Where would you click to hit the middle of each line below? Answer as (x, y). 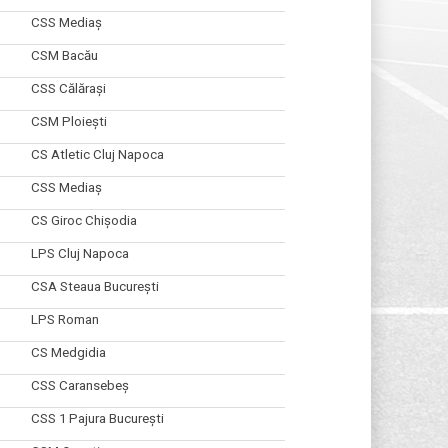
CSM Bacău (64, 55)
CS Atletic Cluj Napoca (97, 154)
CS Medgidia (68, 352)
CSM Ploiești (68, 121)
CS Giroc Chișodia (83, 220)
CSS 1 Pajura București (97, 418)
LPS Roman (64, 319)
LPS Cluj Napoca (79, 253)
